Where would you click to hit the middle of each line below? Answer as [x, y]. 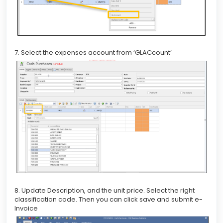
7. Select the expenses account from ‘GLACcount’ [94, 53]
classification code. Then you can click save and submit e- [109, 200]
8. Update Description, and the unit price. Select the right [105, 191]
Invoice [27, 209]
